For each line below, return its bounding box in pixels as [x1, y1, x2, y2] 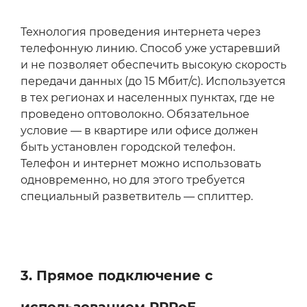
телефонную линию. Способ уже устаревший [21, 42, 280, 56]
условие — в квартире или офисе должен [21, 124, 258, 138]
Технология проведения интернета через [21, 25, 261, 39]
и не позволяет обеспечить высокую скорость [21, 58, 286, 72]
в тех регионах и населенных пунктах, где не [21, 91, 275, 105]
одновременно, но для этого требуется [21, 173, 245, 187]
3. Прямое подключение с [21, 267, 213, 284]
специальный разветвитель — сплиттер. [21, 190, 258, 204]
